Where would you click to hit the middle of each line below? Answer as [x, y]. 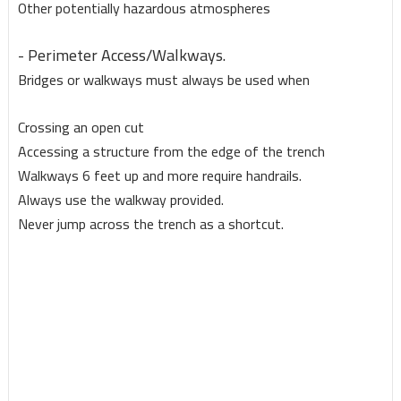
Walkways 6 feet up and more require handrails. [159, 176]
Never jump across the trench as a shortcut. [150, 224]
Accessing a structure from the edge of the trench [171, 152]
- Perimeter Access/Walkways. [121, 55]
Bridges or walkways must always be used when [165, 80]
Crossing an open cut [81, 128]
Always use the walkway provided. [120, 200]
